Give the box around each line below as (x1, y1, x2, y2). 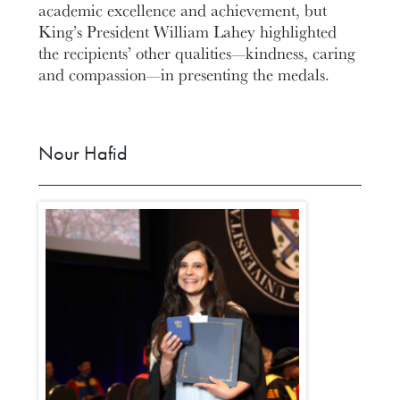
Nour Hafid (38, 141, 129, 166)
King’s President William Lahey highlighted (38, 19, 337, 43)
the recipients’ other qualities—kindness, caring (38, 40, 356, 64)
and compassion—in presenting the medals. (38, 62, 330, 86)
